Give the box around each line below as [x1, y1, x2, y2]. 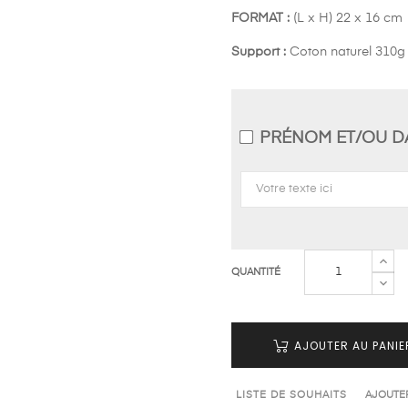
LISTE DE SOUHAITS [236, 390, 347, 400]
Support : [231, 46, 286, 58]
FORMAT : [231, 12, 290, 25]
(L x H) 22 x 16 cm [290, 12, 403, 25]
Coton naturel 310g [286, 46, 405, 58]
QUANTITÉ [231, 267, 280, 277]
